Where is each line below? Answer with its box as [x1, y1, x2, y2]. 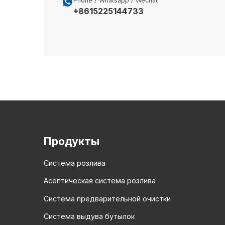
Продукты [44, 135, 99, 148]
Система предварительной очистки [44, 194, 171, 203]
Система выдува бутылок [44, 211, 135, 220]
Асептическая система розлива [44, 176, 156, 185]
